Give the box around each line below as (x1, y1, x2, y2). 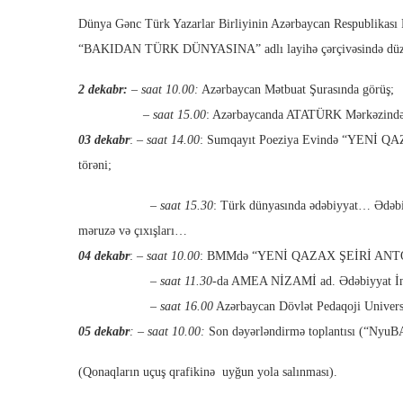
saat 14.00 (147, 133, 200, 148)
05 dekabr (78, 325, 130, 339)
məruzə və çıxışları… (78, 224, 187, 238)
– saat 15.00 (78, 108, 206, 122)
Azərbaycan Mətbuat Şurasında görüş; (199, 83, 394, 97)
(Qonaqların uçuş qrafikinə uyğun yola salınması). (78, 365, 337, 380)
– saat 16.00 (78, 300, 213, 314)
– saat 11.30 (78, 274, 212, 289)
